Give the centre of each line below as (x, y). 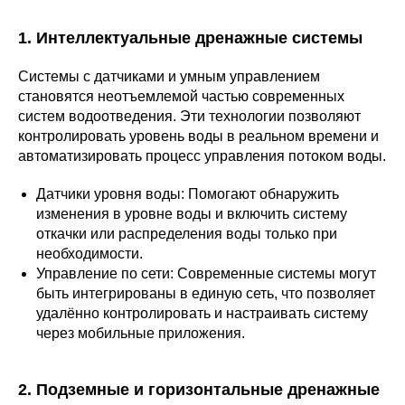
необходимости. (89, 254)
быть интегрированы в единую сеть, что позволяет (206, 293)
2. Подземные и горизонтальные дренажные (199, 390)
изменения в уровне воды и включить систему (192, 214)
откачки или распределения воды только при (187, 234)
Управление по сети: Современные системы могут (206, 273)
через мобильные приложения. (141, 333)
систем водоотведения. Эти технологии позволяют (189, 116)
